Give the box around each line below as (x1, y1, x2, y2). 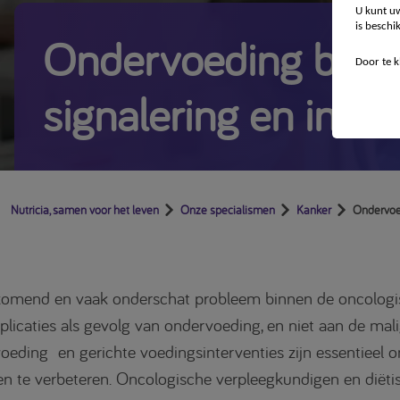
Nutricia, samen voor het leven (11, 201, 159, 218)
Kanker (296, 201, 331, 218)
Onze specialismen (180, 201, 275, 218)
